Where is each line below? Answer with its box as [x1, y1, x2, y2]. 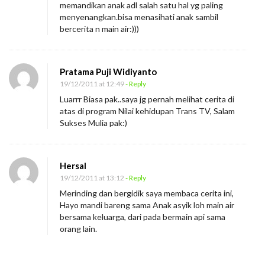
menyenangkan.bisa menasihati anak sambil [60, 11, 218, 22]
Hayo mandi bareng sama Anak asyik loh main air [60, 199, 234, 210]
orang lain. [60, 223, 97, 234]
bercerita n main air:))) [60, 23, 139, 34]
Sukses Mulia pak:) [60, 117, 127, 128]
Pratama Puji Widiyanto [60, 66, 157, 77]
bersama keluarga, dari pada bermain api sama [60, 211, 225, 222]
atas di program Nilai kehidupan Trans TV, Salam [60, 105, 235, 116]
